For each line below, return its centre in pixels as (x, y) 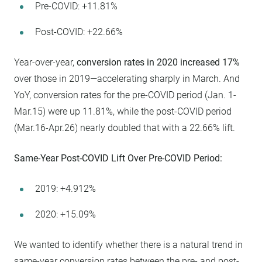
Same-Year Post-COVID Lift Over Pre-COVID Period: (118, 158)
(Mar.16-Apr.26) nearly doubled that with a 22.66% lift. (125, 127)
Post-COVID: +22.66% (79, 32)
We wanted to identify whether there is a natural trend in (128, 244)
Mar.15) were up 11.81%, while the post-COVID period (123, 111)
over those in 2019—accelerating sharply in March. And (127, 78)
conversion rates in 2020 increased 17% (158, 62)
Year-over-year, (45, 62)
